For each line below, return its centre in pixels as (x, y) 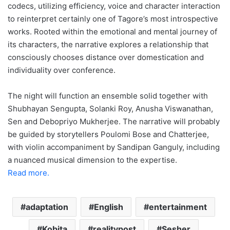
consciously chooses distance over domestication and (106, 57)
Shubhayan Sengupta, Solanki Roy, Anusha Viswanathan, (110, 108)
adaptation (47, 207)
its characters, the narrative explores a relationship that (108, 44)
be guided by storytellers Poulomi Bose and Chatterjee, (108, 134)
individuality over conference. (62, 70)
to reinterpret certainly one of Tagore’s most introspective (113, 18)
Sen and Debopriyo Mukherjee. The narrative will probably (114, 121)
